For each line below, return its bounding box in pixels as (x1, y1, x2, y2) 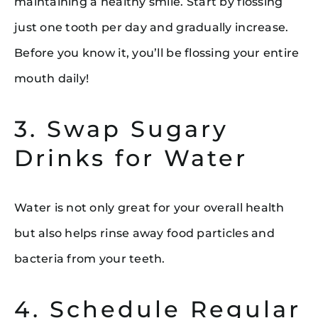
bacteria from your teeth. (13, 251, 165, 265)
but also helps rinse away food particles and (13, 226, 275, 240)
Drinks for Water (13, 143, 248, 172)
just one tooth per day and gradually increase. (13, 20, 289, 34)
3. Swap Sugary (13, 114, 229, 143)
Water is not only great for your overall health (13, 200, 285, 214)
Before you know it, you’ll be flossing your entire (13, 45, 300, 60)
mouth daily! (13, 71, 89, 85)
